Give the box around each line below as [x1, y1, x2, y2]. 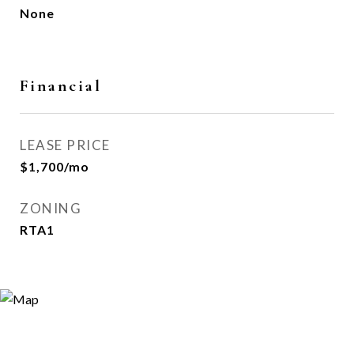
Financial [20, 76, 102, 96]
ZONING [20, 200, 81, 217]
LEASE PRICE [20, 137, 111, 153]
